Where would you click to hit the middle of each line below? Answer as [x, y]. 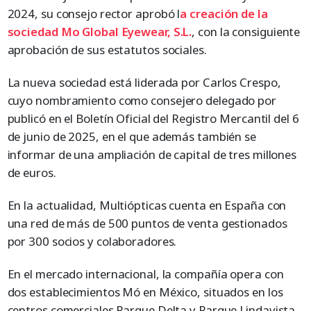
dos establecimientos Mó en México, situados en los [145, 292]
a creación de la [224, 13]
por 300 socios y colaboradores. [92, 241]
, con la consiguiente [246, 31]
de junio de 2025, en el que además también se [132, 136]
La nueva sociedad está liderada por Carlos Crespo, [144, 82]
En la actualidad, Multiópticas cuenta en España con [147, 205]
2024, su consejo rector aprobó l [94, 13]
